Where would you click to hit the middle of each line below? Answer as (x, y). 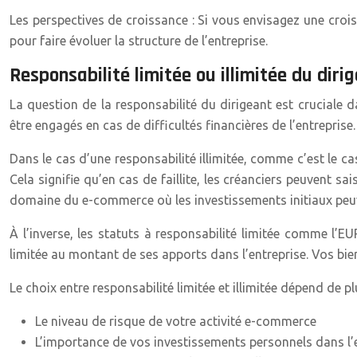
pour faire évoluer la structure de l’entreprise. (139, 41)
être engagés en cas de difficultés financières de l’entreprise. (182, 125)
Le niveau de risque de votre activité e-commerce (176, 321)
